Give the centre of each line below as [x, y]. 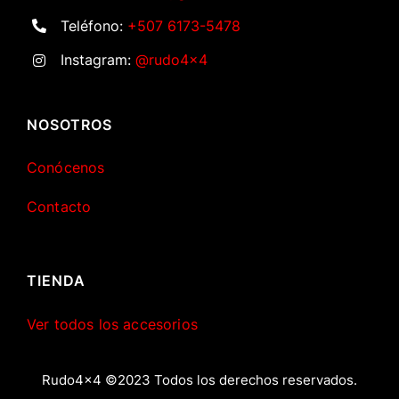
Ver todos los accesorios [112, 324]
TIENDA [56, 281]
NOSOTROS [69, 124]
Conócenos [65, 168]
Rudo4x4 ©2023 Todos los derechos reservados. [199, 379]
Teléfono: [94, 25]
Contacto [59, 207]
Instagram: [98, 59]
